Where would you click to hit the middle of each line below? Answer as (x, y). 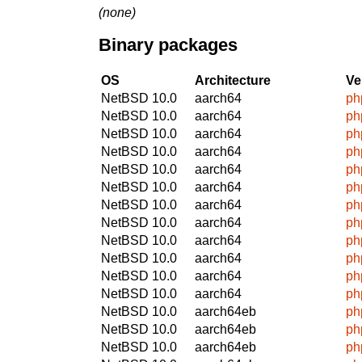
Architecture (233, 80)
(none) (117, 12)
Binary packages (168, 45)
